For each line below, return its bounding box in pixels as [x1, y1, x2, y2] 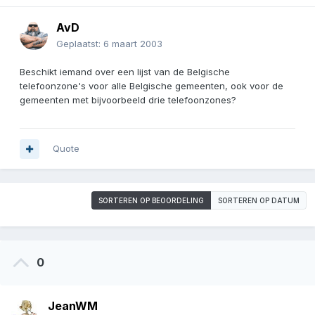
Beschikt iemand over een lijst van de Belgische [20, 66, 230, 78]
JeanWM [48, 299, 98, 314]
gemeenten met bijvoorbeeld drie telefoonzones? [20, 94, 236, 106]
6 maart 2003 [103, 38, 162, 50]
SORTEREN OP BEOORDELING [98, 196, 204, 205]
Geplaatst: [56, 38, 103, 50]
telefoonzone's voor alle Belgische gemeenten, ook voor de [20, 80, 283, 92]
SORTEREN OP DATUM [218, 196, 300, 205]
